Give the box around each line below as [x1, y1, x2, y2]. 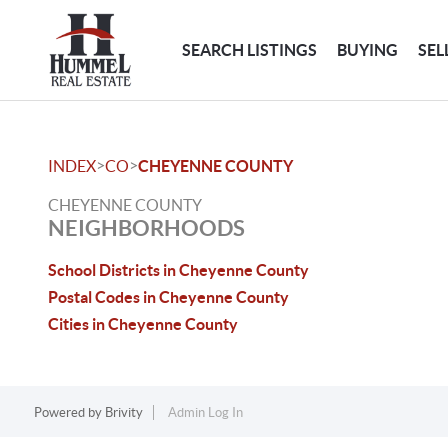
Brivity [104, 405, 143, 420]
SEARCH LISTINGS [182, 40, 318, 59]
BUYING [337, 40, 399, 59]
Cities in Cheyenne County [48, 315, 238, 333]
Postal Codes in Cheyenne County [48, 288, 289, 306]
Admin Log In [167, 405, 243, 420]
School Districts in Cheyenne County [48, 261, 309, 279]
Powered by [33, 405, 105, 420]
